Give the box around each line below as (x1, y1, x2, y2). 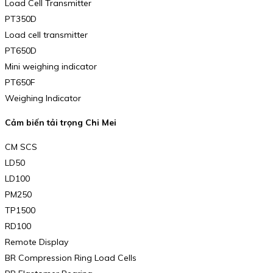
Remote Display (5, 236, 68, 247)
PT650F (5, 77, 35, 88)
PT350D (5, 13, 37, 25)
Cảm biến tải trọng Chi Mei (5, 116, 116, 128)
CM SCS (5, 141, 37, 152)
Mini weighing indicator (5, 61, 97, 73)
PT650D (5, 45, 37, 57)
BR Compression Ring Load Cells (5, 252, 136, 263)
